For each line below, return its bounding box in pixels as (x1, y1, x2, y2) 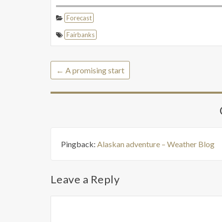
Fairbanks (66, 30, 95, 39)
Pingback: (61, 139, 97, 149)
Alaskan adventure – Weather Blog (97, 139, 215, 149)
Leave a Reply (51, 172, 120, 186)
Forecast (66, 13, 92, 22)
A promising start (64, 65, 124, 75)
